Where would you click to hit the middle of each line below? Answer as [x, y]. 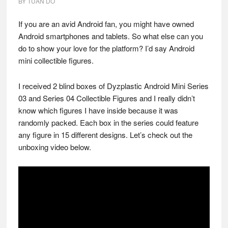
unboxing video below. [54, 147]
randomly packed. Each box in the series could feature [108, 122]
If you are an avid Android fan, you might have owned [106, 24]
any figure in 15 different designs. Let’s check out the [105, 135]
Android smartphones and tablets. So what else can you [110, 36]
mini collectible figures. [56, 60]
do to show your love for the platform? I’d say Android [106, 48]
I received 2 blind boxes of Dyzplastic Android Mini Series [113, 86]
